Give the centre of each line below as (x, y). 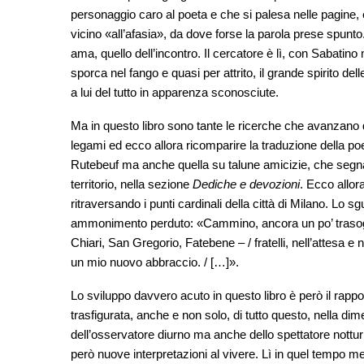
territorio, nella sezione (132, 184)
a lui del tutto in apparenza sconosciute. (175, 93)
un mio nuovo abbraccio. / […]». (155, 262)
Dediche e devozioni (246, 184)
